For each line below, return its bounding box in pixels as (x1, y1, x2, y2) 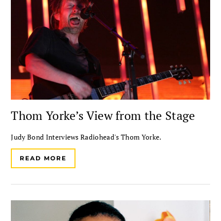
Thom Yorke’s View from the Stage (11, 108, 195, 124)
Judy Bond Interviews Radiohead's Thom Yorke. (11, 132, 162, 142)
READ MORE (20, 154, 67, 162)
